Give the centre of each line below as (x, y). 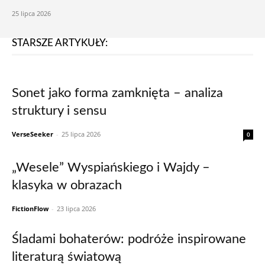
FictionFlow (30, 209)
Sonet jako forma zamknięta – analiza (117, 93)
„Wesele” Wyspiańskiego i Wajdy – (111, 167)
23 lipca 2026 (76, 209)
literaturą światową (67, 257)
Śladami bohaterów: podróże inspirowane (129, 239)
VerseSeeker (33, 134)
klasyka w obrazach (67, 185)
